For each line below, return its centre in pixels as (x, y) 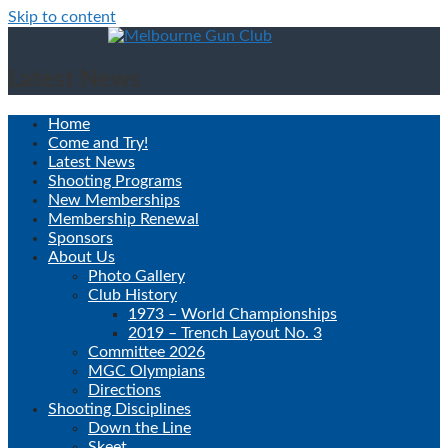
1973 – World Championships (232, 313)
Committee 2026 (146, 351)
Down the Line (139, 427)
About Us (81, 256)
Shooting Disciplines (119, 408)
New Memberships (114, 199)
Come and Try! (98, 142)
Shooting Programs (115, 180)
